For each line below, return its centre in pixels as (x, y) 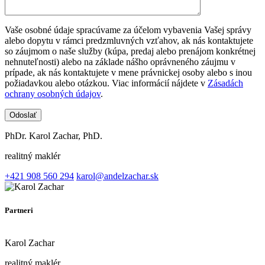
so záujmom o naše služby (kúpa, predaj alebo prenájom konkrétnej (130, 51)
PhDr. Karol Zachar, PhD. (54, 136)
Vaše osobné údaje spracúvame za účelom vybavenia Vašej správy (128, 30)
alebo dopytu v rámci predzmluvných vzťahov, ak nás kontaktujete (129, 41)
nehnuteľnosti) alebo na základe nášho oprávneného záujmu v (120, 62)
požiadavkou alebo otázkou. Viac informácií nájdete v (106, 83)
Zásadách (225, 83)
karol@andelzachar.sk (117, 176)
